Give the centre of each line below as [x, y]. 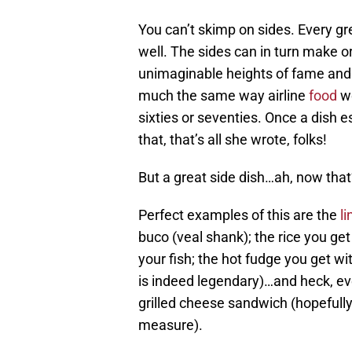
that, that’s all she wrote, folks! [233, 140]
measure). [170, 325]
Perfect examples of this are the [238, 215]
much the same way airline [224, 96]
